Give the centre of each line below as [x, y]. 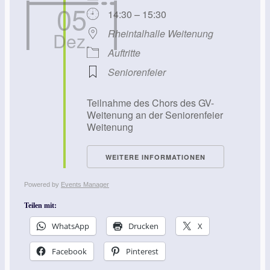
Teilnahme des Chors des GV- [150, 102]
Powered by [42, 185]
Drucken [143, 226]
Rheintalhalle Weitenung [161, 33]
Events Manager [85, 185]
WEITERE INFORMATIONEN [155, 157]
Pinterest [142, 252]
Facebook [69, 252]
